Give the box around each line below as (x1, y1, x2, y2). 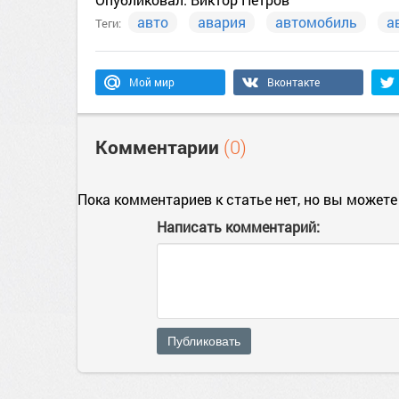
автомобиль (275, 12, 357, 31)
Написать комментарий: (157, 217, 320, 236)
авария (198, 12, 246, 31)
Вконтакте (267, 75, 320, 89)
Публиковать (167, 334, 240, 348)
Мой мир (129, 75, 175, 89)
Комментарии (95, 134, 224, 159)
